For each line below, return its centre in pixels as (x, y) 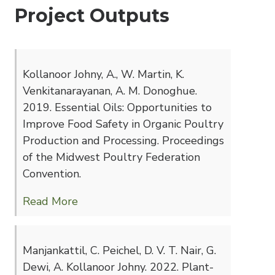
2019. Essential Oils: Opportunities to (117, 107)
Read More (50, 201)
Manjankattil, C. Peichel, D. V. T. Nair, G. (119, 250)
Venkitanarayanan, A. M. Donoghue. (110, 91)
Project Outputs (92, 16)
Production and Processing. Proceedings (123, 141)
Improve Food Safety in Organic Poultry (123, 124)
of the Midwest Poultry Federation (111, 157)
